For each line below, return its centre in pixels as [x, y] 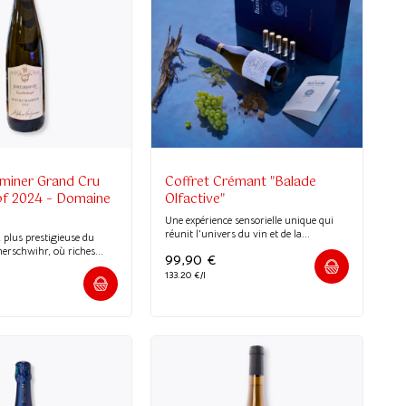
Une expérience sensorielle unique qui [250, 219]
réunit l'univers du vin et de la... [238, 233]
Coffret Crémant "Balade [241, 182]
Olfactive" [195, 199]
